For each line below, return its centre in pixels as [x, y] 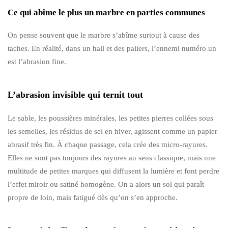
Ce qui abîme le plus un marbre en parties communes [106, 12]
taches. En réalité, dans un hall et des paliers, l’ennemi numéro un [112, 48]
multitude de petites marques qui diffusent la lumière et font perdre [113, 171]
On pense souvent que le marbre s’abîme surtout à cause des [104, 35]
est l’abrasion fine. [37, 61]
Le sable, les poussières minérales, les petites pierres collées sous [110, 118]
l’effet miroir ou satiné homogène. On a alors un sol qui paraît [106, 184]
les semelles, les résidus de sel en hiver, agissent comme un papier [112, 131]
